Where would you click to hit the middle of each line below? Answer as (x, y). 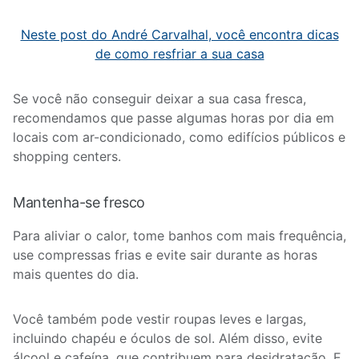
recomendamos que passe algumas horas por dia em (173, 118)
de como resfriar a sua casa (179, 54)
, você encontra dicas (273, 34)
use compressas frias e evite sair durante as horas (165, 255)
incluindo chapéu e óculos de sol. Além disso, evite (167, 338)
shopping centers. (67, 156)
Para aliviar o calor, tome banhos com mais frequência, (179, 236)
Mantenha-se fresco (79, 202)
